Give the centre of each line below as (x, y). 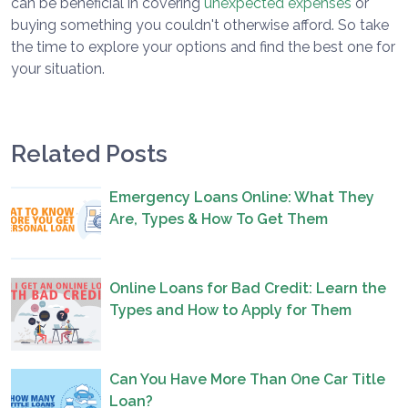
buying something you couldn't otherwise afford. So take (200, 25)
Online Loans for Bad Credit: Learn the (248, 289)
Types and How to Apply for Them (231, 311)
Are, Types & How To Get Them (219, 219)
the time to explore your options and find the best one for (203, 47)
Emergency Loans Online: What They (242, 198)
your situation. (58, 69)
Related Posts (89, 154)
